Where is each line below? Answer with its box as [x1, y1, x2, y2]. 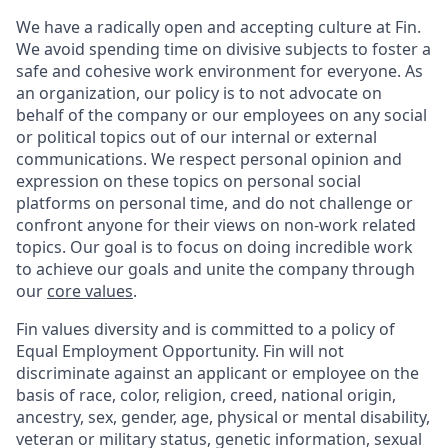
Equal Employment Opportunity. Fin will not [16, 340, 344, 362]
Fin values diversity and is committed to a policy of [16, 318, 395, 340]
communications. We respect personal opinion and [16, 148, 402, 170]
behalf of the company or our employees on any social [16, 104, 427, 126]
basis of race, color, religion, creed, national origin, [16, 384, 396, 406]
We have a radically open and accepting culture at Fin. [16, 16, 421, 38]
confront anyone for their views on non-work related [16, 214, 416, 236]
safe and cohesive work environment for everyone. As [16, 60, 423, 82]
